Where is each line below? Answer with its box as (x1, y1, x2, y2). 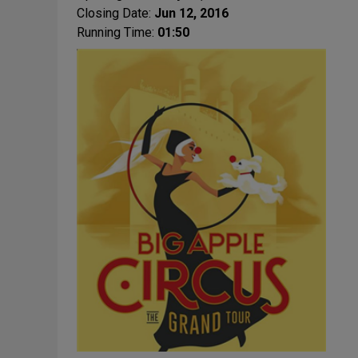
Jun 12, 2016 (154, 6, 229, 21)
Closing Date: (77, 6, 154, 21)
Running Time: (77, 25, 157, 40)
